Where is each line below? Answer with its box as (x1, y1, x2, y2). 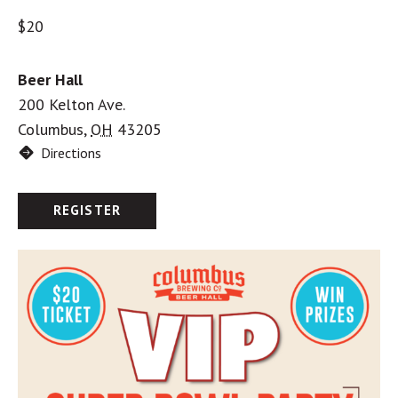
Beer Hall (18, 68, 83, 90)
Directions (40, 143, 101, 162)
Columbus (18, 118, 84, 139)
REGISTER (52, 202, 122, 219)
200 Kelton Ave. (18, 93, 125, 115)
